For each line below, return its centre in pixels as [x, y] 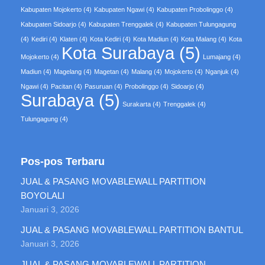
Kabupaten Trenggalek [121, 24]
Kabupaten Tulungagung [201, 24]
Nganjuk [217, 71]
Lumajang [217, 56]
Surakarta [137, 104]
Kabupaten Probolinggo [190, 9]
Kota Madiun [151, 39]
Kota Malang [199, 39]
